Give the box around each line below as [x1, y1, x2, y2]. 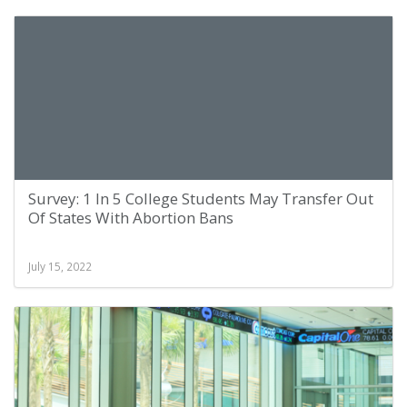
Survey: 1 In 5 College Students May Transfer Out [28, 188, 373, 209]
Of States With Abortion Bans [28, 207, 233, 228]
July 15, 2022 [28, 259, 92, 273]
